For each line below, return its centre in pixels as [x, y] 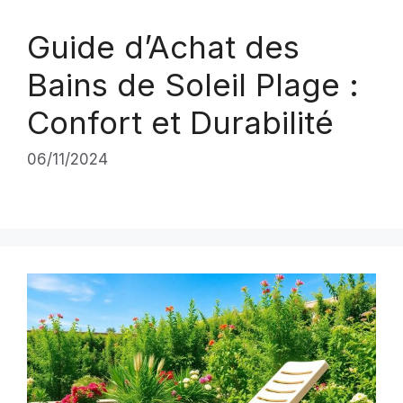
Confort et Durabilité [180, 122]
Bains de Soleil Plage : [193, 84]
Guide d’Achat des [163, 46]
